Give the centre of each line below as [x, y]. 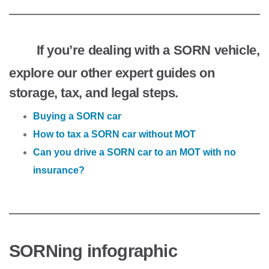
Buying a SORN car [77, 116]
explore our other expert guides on [112, 73]
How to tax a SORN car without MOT [114, 134]
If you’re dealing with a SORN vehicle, [147, 50]
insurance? [59, 170]
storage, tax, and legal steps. [94, 93]
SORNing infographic [93, 251]
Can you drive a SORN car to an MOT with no [134, 152]
